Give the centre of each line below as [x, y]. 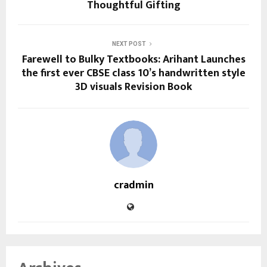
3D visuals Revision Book [133, 87]
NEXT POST [129, 44]
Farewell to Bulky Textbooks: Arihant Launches [133, 59]
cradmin [133, 185]
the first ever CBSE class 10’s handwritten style [133, 73]
